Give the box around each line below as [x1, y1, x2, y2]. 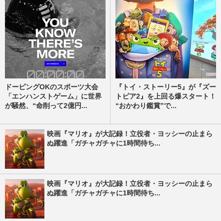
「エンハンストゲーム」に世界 [5, 92, 102, 100]
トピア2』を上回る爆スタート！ [115, 92, 216, 100]
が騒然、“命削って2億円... [5, 101, 87, 110]
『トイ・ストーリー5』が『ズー [115, 82, 216, 91]
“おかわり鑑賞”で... [115, 101, 177, 110]
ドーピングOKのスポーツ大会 [5, 82, 98, 91]
